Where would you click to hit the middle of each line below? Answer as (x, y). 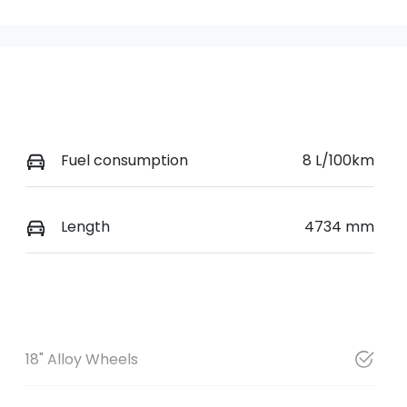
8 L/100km (338, 160)
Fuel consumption (124, 160)
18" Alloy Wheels (81, 360)
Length (85, 227)
